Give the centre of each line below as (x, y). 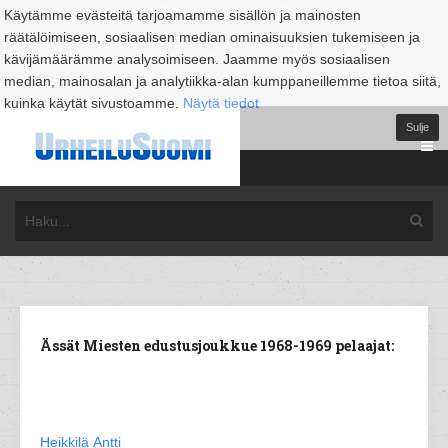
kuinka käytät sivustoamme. (93, 103)
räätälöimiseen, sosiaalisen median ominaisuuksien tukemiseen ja (212, 37)
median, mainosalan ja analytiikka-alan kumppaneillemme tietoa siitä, (222, 81)
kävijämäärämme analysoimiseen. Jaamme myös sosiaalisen (197, 59)
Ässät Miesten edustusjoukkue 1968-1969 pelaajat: (217, 345)
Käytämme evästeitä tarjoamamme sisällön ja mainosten (182, 15)
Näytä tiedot (221, 103)
